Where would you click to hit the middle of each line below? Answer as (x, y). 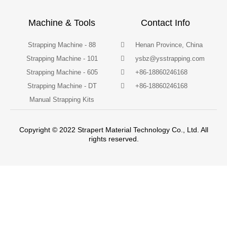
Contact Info (165, 23)
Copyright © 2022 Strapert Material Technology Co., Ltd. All (113, 130)
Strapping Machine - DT (62, 86)
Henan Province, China (169, 45)
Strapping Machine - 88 (62, 45)
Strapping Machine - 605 (62, 72)
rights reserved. (113, 139)
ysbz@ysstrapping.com (170, 59)
